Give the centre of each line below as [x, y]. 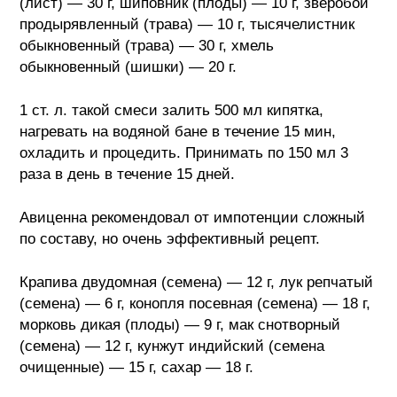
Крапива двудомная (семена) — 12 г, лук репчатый [197, 282]
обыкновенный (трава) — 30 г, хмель [147, 45]
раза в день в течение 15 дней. [128, 174]
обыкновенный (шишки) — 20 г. [128, 66]
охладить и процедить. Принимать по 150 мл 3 [184, 152]
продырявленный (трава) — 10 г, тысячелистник [187, 24]
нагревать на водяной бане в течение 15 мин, [178, 131]
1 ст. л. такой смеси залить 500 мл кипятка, [172, 110]
